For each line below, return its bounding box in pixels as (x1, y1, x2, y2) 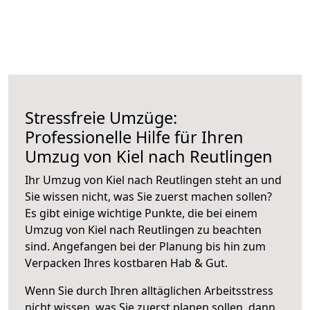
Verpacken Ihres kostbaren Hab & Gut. (25, 255, 228, 271)
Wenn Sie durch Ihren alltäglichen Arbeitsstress (25, 282, 273, 298)
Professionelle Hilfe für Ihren (25, 125, 244, 148)
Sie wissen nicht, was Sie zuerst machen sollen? (25, 188, 272, 204)
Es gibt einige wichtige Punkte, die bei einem (25, 205, 257, 221)
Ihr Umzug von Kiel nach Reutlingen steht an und (25, 172, 282, 188)
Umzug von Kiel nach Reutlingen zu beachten (25, 221, 262, 237)
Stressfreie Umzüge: (25, 106, 177, 129)
